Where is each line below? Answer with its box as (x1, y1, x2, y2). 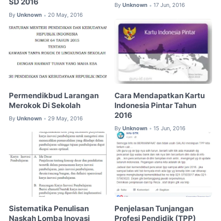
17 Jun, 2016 (153, 1, 185, 9)
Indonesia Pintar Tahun (114, 101, 197, 110)
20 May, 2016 (48, 11, 83, 19)
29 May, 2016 (48, 114, 83, 122)
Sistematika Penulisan (9, 204, 89, 213)
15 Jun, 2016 (153, 124, 186, 132)
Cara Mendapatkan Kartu (114, 91, 205, 100)
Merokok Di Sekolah (9, 101, 80, 110)
